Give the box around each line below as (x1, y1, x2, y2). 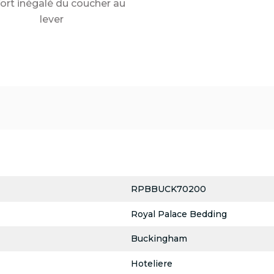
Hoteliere (130, 257, 172, 269)
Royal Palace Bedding (130, 208, 227, 220)
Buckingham (130, 233, 187, 245)
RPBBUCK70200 (130, 183, 206, 194)
